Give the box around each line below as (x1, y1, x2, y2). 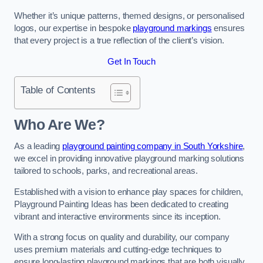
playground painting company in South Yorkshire (62, 141, 243, 151)
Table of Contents (21, 84, 96, 96)
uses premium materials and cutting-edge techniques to (14, 245, 222, 255)
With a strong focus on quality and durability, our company (14, 232, 230, 242)
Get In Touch (107, 56, 156, 66)
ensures (211, 23, 245, 33)
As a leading (14, 141, 63, 151)
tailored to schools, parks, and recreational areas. (14, 166, 198, 176)
